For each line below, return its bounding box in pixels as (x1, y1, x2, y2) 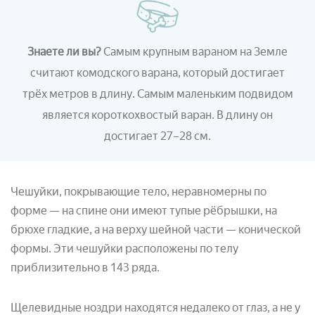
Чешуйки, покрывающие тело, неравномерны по (11, 184, 266, 198)
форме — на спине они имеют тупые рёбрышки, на (11, 203, 277, 217)
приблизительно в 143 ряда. (11, 260, 160, 274)
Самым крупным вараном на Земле (103, 44, 288, 58)
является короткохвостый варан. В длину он (42, 108, 273, 122)
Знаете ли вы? (27, 44, 101, 58)
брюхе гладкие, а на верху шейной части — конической (11, 222, 301, 236)
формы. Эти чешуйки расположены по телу (11, 241, 238, 255)
